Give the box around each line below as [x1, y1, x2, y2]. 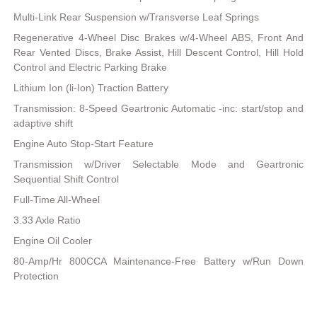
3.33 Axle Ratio [13, 214, 81, 226]
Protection [13, 270, 59, 282]
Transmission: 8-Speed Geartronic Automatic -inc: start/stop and [13, 103, 304, 115]
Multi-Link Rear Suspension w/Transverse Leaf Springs [13, 11, 260, 23]
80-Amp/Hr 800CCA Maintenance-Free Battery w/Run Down [13, 255, 304, 267]
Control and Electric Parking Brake [13, 62, 168, 74]
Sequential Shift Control [13, 173, 120, 185]
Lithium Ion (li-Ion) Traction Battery [13, 82, 169, 94]
